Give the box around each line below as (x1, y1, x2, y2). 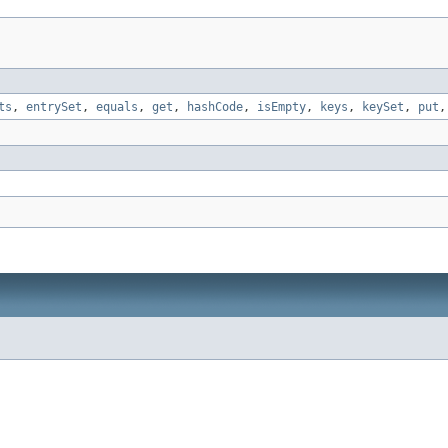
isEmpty (257, 100, 306, 115)
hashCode (187, 100, 243, 115)
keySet (362, 100, 404, 115)
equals (96, 100, 138, 115)
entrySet (26, 100, 82, 115)
